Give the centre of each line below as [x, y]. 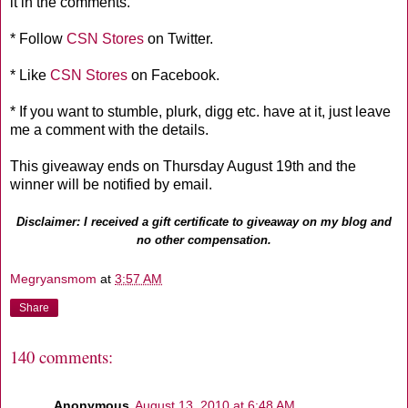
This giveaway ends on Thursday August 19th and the [183, 167]
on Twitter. [178, 39]
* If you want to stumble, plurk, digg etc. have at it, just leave [200, 112]
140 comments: [61, 357]
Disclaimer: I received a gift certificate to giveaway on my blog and [204, 222]
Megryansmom [53, 278]
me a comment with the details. [109, 130]
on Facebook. [173, 76]
